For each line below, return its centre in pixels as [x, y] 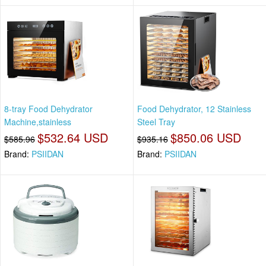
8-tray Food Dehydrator [48, 109]
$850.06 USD [206, 138]
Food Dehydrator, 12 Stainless [194, 109]
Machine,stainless [38, 122]
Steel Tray [156, 122]
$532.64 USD [73, 138]
